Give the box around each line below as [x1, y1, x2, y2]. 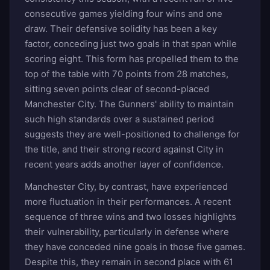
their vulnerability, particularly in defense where [25, 225, 229, 237]
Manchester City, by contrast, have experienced [25, 180, 228, 192]
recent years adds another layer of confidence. [25, 158, 224, 170]
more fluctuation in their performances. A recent [25, 195, 231, 207]
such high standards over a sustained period [25, 113, 214, 125]
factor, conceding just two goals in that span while [25, 37, 237, 49]
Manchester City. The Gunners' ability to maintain [25, 98, 234, 110]
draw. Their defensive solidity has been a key [25, 22, 217, 34]
